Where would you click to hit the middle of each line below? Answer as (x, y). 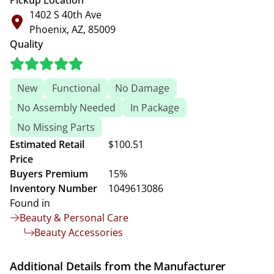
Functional (76, 88)
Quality (26, 44)
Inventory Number (54, 188)
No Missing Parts (56, 127)
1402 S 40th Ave (65, 15)
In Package (155, 108)
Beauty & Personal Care (74, 218)
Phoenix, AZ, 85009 (72, 29)
